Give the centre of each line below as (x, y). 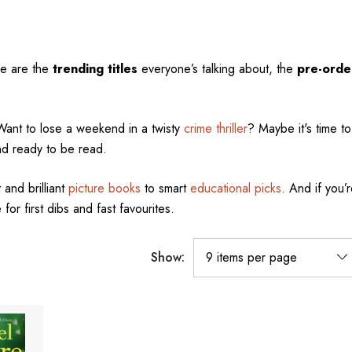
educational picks (235, 188)
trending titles (95, 69)
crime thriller (215, 128)
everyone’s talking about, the (217, 69)
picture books (104, 188)
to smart (165, 188)
